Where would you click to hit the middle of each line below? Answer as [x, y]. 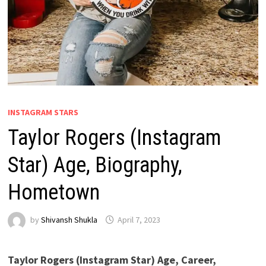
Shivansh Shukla [69, 219]
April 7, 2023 [139, 219]
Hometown [53, 192]
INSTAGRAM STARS [43, 112]
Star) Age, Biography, [95, 165]
